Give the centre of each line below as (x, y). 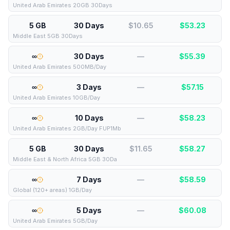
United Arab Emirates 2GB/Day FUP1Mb (67, 128)
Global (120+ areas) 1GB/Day (52, 190)
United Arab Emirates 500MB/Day (60, 67)
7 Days (89, 179)
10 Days (89, 118)
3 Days (89, 87)
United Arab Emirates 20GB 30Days (63, 5)
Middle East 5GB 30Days (48, 36)
